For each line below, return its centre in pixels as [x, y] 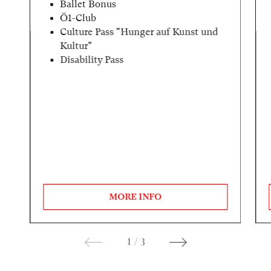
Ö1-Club [78, 18]
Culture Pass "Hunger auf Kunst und [139, 32]
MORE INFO [135, 197]
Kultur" [76, 46]
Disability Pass [92, 60]
